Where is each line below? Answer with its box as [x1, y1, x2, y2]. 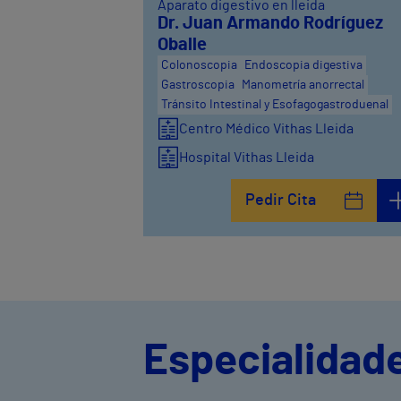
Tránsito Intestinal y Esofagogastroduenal [161, 98, 388, 111]
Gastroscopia [161, 78, 235, 91]
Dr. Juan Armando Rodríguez [158, 13, 383, 32]
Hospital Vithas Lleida [179, 149, 314, 165]
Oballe [158, 35, 207, 54]
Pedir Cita [245, 192, 317, 209]
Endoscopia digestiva [244, 58, 363, 72]
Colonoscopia [161, 58, 237, 72]
